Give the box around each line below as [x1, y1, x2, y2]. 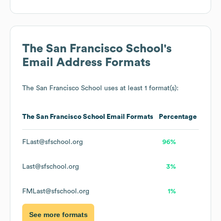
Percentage [159, 113, 197, 121]
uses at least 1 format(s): [102, 85, 179, 92]
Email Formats [105, 113, 153, 121]
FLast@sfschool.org [22, 139, 83, 146]
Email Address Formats [22, 57, 150, 69]
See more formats [29, 210, 88, 219]
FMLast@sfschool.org [22, 188, 89, 195]
